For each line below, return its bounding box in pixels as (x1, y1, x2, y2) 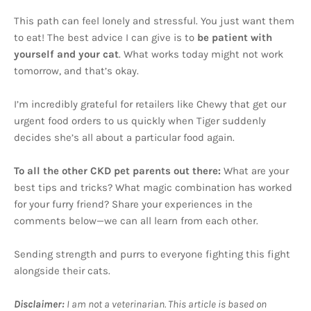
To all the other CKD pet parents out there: (14, 165, 224, 178)
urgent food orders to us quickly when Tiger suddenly (14, 115, 266, 128)
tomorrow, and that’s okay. (14, 65, 139, 78)
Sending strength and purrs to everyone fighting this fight (14, 248, 290, 261)
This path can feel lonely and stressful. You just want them (14, 15, 294, 28)
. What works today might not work (119, 48, 283, 61)
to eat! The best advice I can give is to (14, 31, 197, 44)
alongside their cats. (14, 264, 110, 278)
